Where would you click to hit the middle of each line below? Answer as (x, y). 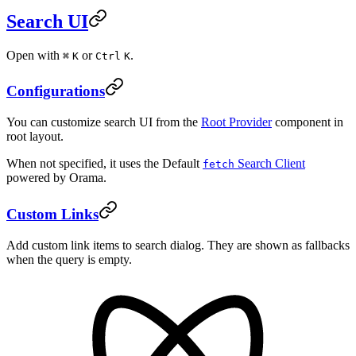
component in (308, 122)
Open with (35, 55)
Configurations (56, 91)
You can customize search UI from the (104, 122)
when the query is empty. (69, 259)
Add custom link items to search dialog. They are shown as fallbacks (178, 245)
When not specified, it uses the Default (104, 164)
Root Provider (236, 122)
